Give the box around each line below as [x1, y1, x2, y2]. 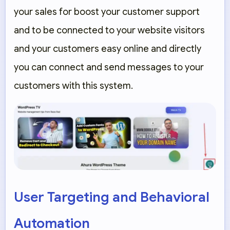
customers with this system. [14, 80, 133, 92]
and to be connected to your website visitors [14, 25, 205, 36]
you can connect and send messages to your [14, 62, 204, 73]
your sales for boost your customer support [14, 6, 200, 18]
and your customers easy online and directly [14, 43, 201, 55]
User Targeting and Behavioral [14, 188, 209, 206]
